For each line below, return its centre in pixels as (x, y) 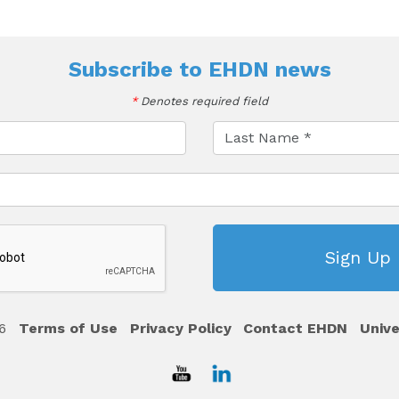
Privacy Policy (180, 328)
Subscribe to (138, 69)
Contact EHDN (296, 328)
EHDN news (269, 69)
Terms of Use (68, 328)
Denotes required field (203, 101)
